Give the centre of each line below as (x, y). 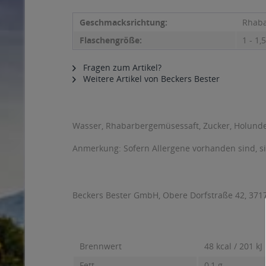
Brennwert (101, 246)
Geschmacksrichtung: (123, 22)
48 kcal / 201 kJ (233, 246)
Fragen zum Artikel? (121, 67)
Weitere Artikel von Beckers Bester (150, 79)
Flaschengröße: (111, 40)
